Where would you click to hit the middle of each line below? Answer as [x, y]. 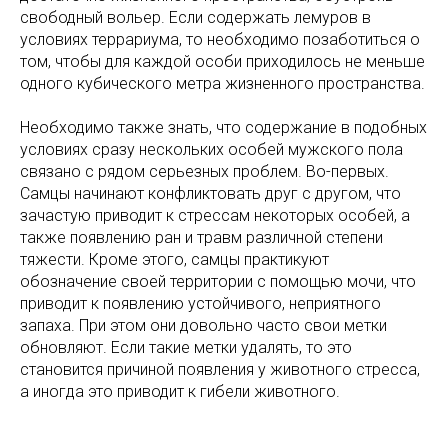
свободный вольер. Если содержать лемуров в [195, 17]
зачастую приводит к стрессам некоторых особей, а [215, 215]
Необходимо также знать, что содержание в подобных [223, 127]
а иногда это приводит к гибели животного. [180, 391]
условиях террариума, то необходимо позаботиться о [220, 39]
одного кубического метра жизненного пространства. [222, 83]
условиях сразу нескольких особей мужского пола [211, 149]
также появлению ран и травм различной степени [201, 237]
